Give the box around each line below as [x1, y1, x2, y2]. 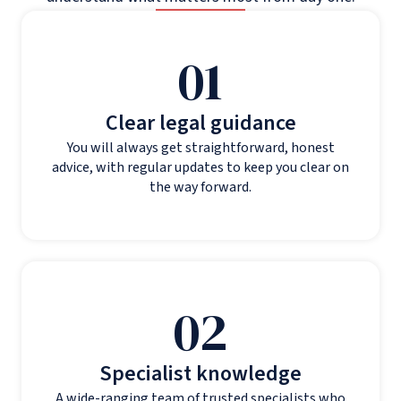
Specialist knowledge [99, 358, 302, 390]
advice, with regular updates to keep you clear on [52, 158, 349, 178]
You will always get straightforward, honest [66, 138, 335, 158]
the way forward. [149, 177, 252, 198]
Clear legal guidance [105, 107, 296, 140]
